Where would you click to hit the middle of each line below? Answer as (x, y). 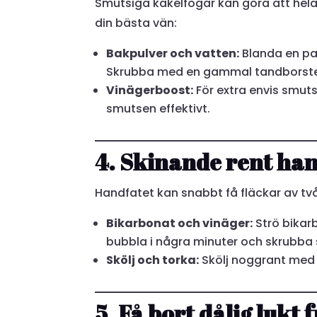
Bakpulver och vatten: (173, 53)
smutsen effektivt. (158, 108)
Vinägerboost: (150, 90)
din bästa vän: (136, 23)
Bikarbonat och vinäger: (180, 223)
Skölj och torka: (153, 260)
